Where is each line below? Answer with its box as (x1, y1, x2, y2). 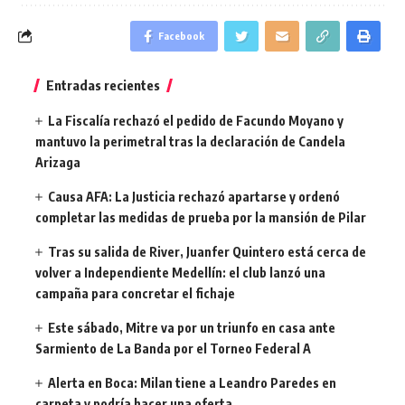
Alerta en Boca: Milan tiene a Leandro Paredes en (48, 374, 337, 391)
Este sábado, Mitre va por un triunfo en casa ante (48, 319, 336, 335)
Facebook (158, 29, 204, 42)
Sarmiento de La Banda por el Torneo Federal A (35, 340, 311, 356)
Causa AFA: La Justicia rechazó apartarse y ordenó (48, 188, 341, 204)
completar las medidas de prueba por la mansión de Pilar (35, 209, 366, 225)
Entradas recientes (46, 76, 160, 93)
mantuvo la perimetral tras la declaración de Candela (35, 133, 345, 149)
